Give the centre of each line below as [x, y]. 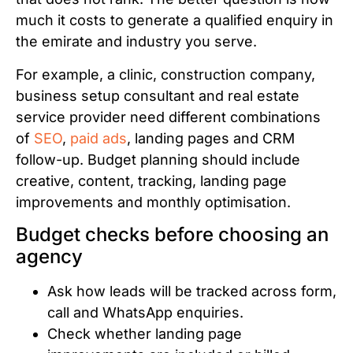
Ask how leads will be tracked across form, [192, 291]
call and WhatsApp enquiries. [145, 312]
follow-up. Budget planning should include [158, 159]
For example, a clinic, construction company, [165, 74]
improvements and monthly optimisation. [153, 202]
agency [49, 256]
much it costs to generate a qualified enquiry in [175, 20]
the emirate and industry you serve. [136, 42]
